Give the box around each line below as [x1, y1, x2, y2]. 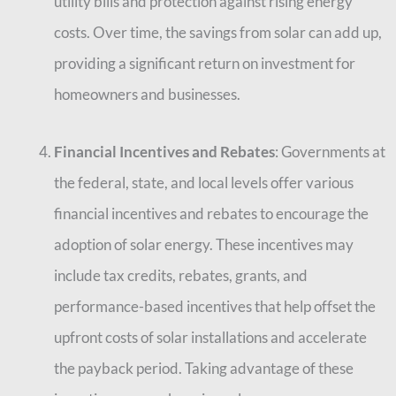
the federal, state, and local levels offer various [54, 172, 354, 192]
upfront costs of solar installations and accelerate [54, 327, 367, 346]
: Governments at [275, 141, 385, 161]
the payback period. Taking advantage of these [54, 358, 354, 377]
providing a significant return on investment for [54, 53, 355, 72]
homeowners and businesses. [54, 84, 240, 103]
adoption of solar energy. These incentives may [54, 234, 354, 254]
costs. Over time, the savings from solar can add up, [54, 22, 382, 42]
